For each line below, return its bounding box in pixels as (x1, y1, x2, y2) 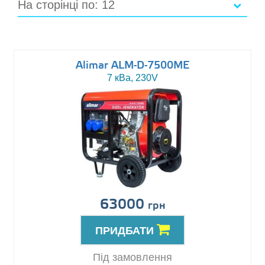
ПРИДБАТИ (95, 225, 157, 237)
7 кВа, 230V (107, 73, 158, 83)
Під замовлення (93, 251, 172, 264)
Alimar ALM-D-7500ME (76, 59, 189, 73)
